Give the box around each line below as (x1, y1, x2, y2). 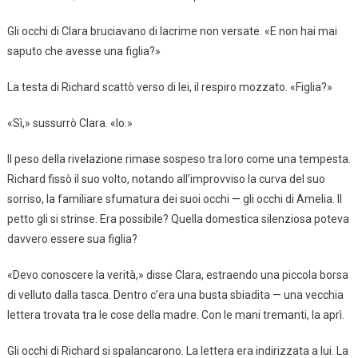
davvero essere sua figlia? (6, 232, 137, 245)
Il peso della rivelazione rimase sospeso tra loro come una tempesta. (6, 152, 351, 165)
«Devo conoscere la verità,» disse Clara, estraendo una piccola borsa (6, 268, 348, 281)
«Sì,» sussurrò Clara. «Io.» (6, 116, 133, 129)
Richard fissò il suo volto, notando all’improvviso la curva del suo (6, 172, 325, 185)
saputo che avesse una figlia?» (6, 44, 161, 58)
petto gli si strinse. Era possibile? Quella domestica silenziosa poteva (6, 212, 349, 225)
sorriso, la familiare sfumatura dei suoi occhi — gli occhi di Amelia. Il (6, 192, 342, 205)
